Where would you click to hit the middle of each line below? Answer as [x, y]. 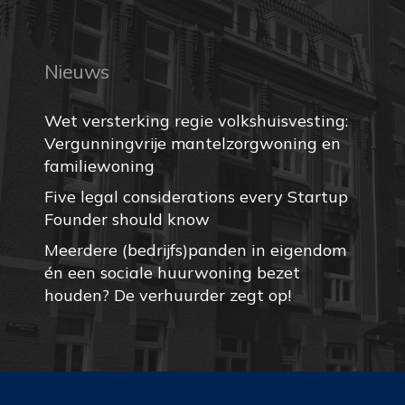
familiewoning [99, 166]
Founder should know [127, 220]
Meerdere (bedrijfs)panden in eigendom [195, 250]
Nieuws [77, 71]
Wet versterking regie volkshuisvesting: [196, 121]
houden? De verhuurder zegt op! [170, 296]
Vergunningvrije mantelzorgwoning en [192, 144]
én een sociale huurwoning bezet [172, 273]
